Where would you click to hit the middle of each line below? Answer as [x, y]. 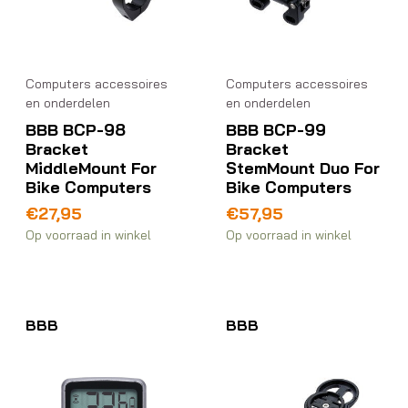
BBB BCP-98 [76, 129]
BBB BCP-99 [276, 129]
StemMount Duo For [303, 167]
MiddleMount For [91, 167]
